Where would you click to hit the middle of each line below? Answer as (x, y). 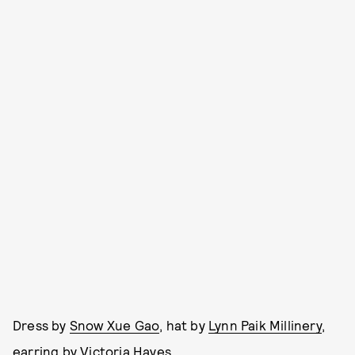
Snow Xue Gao (115, 324)
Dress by (41, 324)
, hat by (184, 324)
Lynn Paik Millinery (265, 324)
